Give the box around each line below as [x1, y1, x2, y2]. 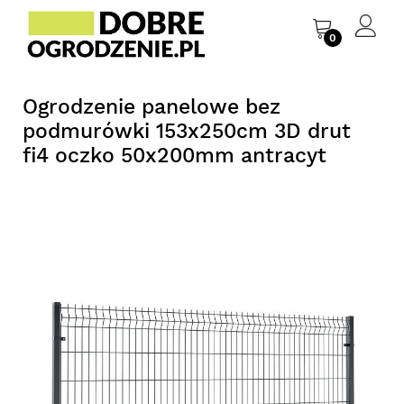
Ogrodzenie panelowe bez [23, 95, 280, 120]
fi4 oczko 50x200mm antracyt [23, 143, 326, 169]
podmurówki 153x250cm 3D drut [23, 119, 351, 144]
